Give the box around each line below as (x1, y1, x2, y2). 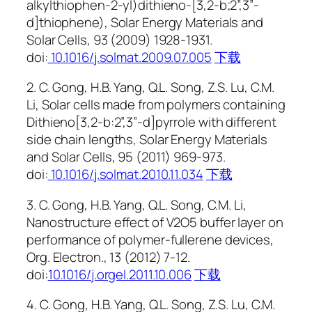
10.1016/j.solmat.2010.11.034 (47, 165, 203, 184)
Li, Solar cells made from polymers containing (26, 95, 286, 114)
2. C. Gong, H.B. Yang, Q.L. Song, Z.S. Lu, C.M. (26, 78, 275, 97)
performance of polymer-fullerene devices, (26, 230, 274, 249)
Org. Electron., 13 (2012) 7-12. (26, 247, 190, 266)
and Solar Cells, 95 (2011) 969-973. (26, 148, 226, 166)
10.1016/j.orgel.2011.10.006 (47, 265, 192, 283)
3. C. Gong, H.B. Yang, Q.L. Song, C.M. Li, (26, 195, 247, 214)
